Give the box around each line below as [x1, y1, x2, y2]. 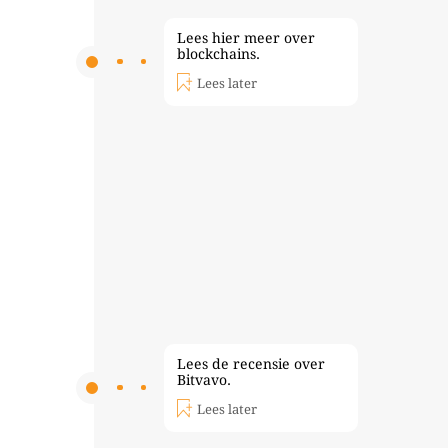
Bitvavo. [176, 372, 231, 389]
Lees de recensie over [176, 356, 325, 373]
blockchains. [176, 46, 260, 63]
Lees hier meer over [176, 30, 315, 47]
